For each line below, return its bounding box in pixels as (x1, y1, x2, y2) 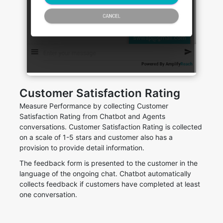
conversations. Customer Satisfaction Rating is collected (19, 122, 202, 131)
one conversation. (19, 190, 77, 199)
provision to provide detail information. (19, 143, 144, 152)
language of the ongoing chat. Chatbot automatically (19, 169, 191, 178)
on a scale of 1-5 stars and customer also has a (19, 133, 173, 142)
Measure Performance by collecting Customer (19, 102, 168, 111)
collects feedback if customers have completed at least (19, 180, 200, 189)
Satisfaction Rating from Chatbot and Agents (19, 112, 165, 121)
